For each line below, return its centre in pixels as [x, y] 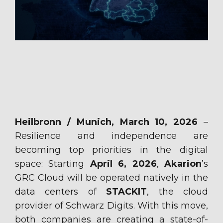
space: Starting [53, 164]
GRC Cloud [41, 178]
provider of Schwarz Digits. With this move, [111, 206]
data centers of [61, 192]
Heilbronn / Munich [63, 122]
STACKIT [127, 192]
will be [82, 178]
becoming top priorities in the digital [111, 150]
